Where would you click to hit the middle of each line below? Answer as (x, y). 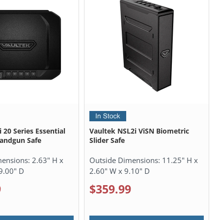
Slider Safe (107, 140)
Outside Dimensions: (125, 160)
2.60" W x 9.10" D (119, 171)
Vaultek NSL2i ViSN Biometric (139, 131)
